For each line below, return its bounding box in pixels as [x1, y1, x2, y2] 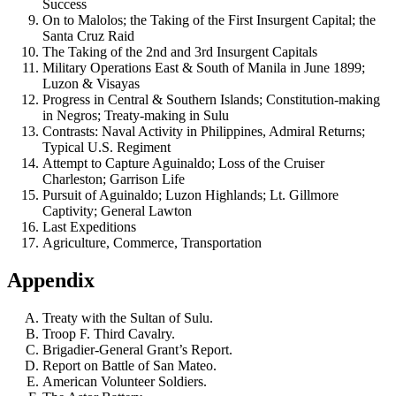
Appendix [7, 269, 95, 293]
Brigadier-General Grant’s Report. [42, 341, 232, 357]
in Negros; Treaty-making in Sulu [42, 108, 229, 124]
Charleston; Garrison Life [42, 171, 185, 187]
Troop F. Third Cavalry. [42, 325, 175, 341]
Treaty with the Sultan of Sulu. [42, 309, 213, 325]
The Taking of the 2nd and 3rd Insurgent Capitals [42, 44, 317, 60]
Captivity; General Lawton [42, 203, 192, 219]
